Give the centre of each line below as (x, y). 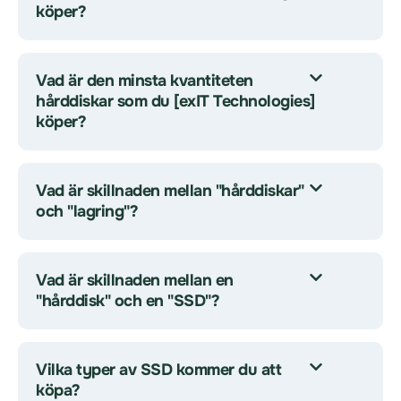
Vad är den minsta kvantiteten (145, 81)
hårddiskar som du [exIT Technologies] (175, 101)
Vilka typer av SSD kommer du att (158, 370)
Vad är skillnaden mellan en (135, 280)
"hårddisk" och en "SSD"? (128, 301)
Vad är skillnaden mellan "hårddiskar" (170, 191)
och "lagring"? (87, 211)
